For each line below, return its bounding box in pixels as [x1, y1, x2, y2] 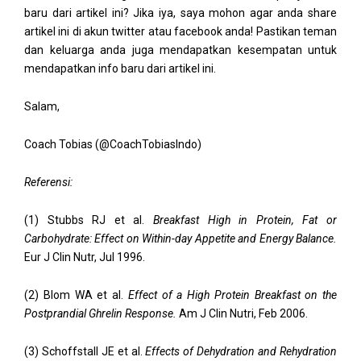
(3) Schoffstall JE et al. [24, 344, 146, 358]
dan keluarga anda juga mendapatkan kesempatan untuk [24, 43, 337, 56]
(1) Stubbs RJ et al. [24, 213, 153, 226]
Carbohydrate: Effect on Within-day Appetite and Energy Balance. [24, 231, 337, 245]
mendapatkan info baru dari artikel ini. [24, 61, 216, 75]
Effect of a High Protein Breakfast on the [127, 288, 337, 301]
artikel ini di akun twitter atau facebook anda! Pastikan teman [24, 24, 337, 38]
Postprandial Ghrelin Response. [24, 306, 176, 320]
